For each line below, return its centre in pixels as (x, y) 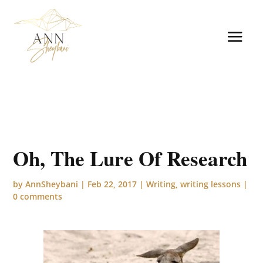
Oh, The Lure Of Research (130, 158)
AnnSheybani (52, 184)
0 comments (38, 196)
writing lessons (211, 184)
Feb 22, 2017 (112, 184)
